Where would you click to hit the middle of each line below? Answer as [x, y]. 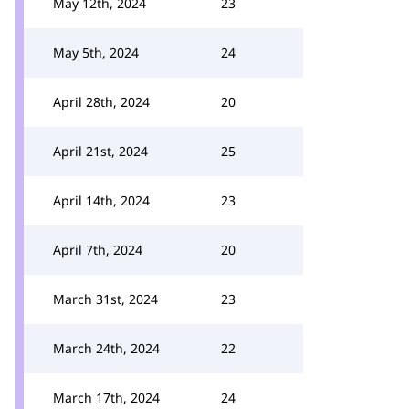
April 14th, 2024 [101, 200]
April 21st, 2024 [100, 151]
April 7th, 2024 [98, 250]
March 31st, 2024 [105, 299]
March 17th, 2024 [106, 398]
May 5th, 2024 [96, 52]
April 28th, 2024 [101, 102]
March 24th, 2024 [106, 348]
